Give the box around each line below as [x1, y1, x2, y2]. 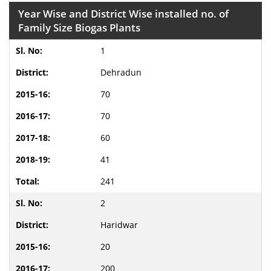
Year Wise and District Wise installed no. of [18, 7, 229, 21]
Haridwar [100, 219, 138, 230]
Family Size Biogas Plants [18, 21, 140, 34]
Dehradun [100, 67, 142, 78]
